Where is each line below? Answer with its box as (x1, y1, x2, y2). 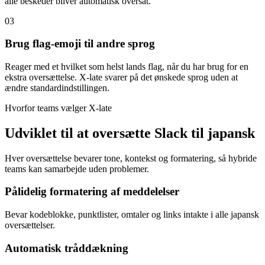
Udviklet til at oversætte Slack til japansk (5, 125, 255, 141)
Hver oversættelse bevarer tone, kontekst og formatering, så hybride (5, 153, 257, 163)
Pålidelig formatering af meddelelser (5, 185, 179, 198)
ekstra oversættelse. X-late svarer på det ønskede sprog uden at (5, 72, 238, 82)
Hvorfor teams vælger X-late (5, 102, 112, 113)
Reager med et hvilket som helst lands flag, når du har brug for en (5, 61, 248, 72)
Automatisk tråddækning (5, 241, 128, 254)
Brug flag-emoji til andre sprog (5, 37, 155, 50)
